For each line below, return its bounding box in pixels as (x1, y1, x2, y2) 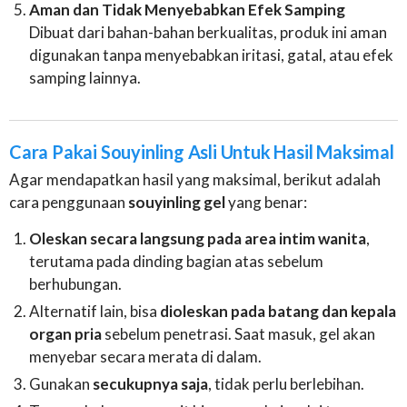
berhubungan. (29, 274, 123, 294)
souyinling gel (128, 193, 225, 213)
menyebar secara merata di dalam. (29, 347, 263, 367)
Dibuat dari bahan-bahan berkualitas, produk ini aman (29, 23, 388, 43)
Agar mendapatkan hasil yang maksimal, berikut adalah (9, 170, 381, 190)
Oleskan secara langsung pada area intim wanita (29, 229, 367, 249)
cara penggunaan (9, 193, 128, 213)
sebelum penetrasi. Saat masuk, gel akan (102, 324, 376, 344)
